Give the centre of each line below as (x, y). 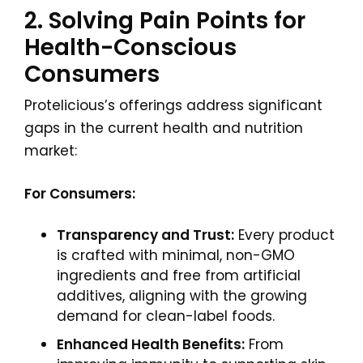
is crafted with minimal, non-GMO (176, 255)
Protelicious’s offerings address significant (173, 105)
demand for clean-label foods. (166, 316)
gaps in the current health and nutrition (164, 128)
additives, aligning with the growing (182, 296)
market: (51, 151)
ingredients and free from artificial (179, 275)
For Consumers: (80, 194)
